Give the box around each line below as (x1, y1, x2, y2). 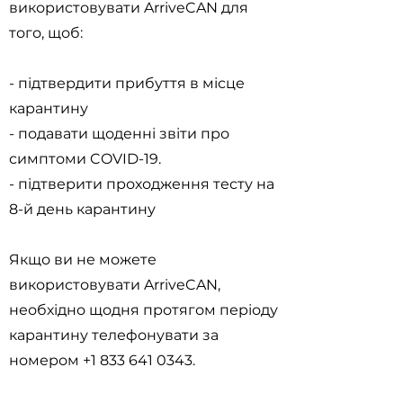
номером (9, 352, 83, 369)
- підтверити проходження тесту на (9, 175, 274, 193)
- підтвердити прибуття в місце (9, 75, 245, 92)
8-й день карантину (9, 201, 156, 218)
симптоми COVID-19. (9, 150, 161, 167)
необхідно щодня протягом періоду (9, 301, 278, 318)
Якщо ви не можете (9, 251, 157, 268)
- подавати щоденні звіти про (9, 125, 229, 142)
